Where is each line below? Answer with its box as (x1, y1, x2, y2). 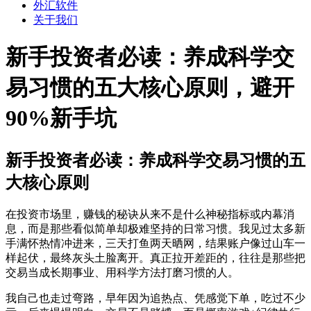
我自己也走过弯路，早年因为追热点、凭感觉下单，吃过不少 (6, 292, 305, 304)
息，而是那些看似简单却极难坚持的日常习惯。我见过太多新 (6, 222, 305, 235)
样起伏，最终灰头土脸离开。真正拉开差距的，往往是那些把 (6, 251, 305, 264)
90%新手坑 (6, 106, 117, 131)
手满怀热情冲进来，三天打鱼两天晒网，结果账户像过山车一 (6, 237, 305, 249)
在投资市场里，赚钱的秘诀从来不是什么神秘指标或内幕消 (6, 208, 294, 220)
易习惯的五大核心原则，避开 (6, 75, 294, 101)
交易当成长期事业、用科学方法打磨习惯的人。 (6, 266, 239, 278)
